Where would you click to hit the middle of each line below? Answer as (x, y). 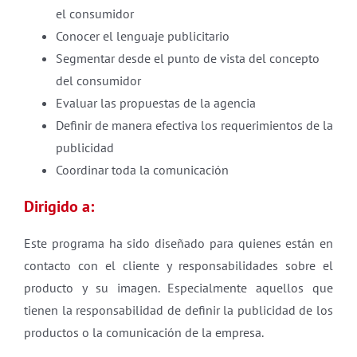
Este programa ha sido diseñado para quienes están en (178, 243)
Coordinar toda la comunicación (142, 170)
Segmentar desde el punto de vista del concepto (188, 58)
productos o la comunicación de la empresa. (144, 332)
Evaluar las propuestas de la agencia (156, 103)
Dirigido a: (59, 206)
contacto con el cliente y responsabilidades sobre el (178, 265)
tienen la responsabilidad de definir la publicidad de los (178, 310)
